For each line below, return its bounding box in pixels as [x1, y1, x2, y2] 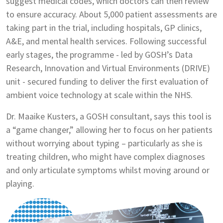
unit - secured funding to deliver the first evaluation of [6, 76, 209, 88]
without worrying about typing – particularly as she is [6, 137, 203, 149]
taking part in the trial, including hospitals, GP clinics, [6, 22, 202, 34]
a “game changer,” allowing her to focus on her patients [6, 124, 213, 136]
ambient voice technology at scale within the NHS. [6, 89, 193, 101]
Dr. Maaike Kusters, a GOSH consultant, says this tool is [6, 111, 212, 122]
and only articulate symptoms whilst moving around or [6, 164, 210, 176]
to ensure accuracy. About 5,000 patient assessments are [6, 8, 217, 20]
